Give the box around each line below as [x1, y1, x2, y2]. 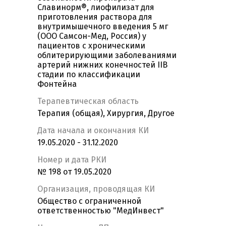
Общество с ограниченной [37, 196, 141, 206]
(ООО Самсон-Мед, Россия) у [37, 31, 146, 41]
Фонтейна [37, 79, 77, 89]
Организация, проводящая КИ [37, 184, 155, 194]
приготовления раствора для [37, 12, 152, 22]
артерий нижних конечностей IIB [37, 60, 167, 70]
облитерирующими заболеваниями [37, 50, 177, 61]
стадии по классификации [37, 70, 140, 80]
